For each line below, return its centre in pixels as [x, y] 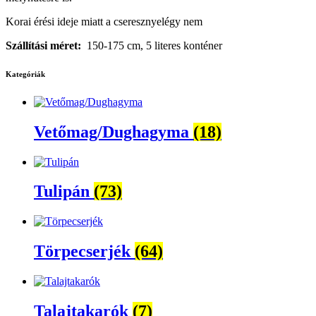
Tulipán [64, 192]
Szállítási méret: [43, 45]
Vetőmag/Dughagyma [114, 132]
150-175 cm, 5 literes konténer [152, 45]
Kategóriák [25, 74]
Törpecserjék [84, 251]
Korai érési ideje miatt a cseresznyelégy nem [104, 21]
